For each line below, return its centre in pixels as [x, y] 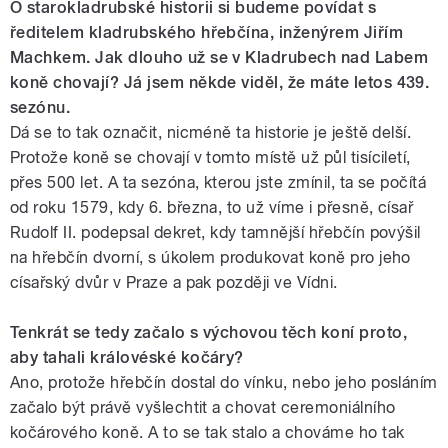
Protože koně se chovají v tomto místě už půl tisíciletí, [210, 158]
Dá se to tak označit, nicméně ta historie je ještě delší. [211, 133]
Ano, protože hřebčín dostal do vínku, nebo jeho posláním [224, 383]
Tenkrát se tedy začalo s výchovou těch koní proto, [209, 333]
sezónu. [40, 108]
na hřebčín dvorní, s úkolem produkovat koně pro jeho [210, 258]
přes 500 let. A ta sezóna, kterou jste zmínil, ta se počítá [218, 183]
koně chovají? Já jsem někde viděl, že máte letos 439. [220, 83]
